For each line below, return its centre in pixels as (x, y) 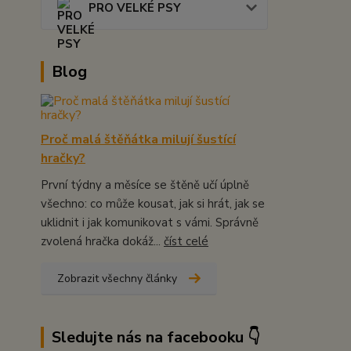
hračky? (63, 158)
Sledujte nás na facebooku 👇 (156, 337)
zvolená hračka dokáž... (102, 241)
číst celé (186, 241)
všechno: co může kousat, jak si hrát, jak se (153, 203)
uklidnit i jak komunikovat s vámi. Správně (150, 222)
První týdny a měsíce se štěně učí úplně (145, 185)
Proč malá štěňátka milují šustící (138, 139)
